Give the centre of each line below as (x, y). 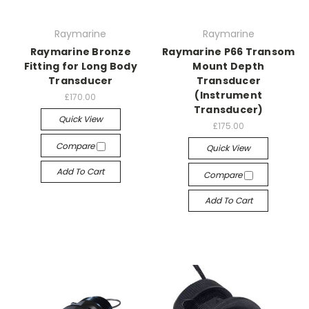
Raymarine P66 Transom (229, 52)
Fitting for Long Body (80, 66)
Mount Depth (229, 66)
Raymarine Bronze (80, 52)
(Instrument (229, 95)
